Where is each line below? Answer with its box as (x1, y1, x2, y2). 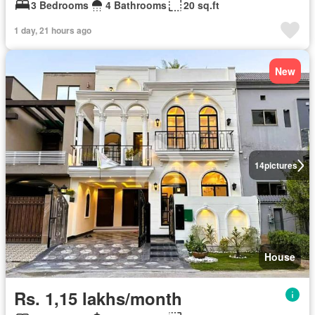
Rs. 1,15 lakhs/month (14, 286, 182, 310)
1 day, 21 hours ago (14, 24, 91, 37)
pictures (264, 159, 297, 172)
